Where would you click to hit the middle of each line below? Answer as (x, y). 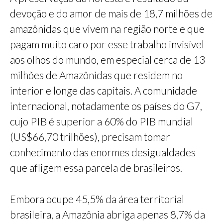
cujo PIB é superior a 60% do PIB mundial (102, 121)
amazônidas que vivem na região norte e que (107, 29)
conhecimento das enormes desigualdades (103, 152)
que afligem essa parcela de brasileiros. (96, 168)
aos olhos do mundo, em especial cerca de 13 (108, 60)
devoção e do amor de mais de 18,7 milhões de (111, 13)
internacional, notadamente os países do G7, (106, 106)
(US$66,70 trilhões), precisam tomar (90, 137)
